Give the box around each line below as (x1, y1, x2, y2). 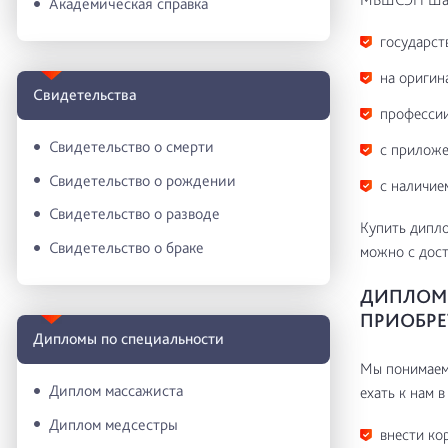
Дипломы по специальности (33, 329, 224, 349)
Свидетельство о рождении (49, 170, 236, 190)
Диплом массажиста (49, 380, 183, 400)
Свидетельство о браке (49, 237, 204, 257)
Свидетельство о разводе (49, 204, 220, 224)
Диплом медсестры (49, 414, 178, 434)
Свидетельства (33, 85, 137, 105)
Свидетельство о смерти (49, 136, 214, 156)
